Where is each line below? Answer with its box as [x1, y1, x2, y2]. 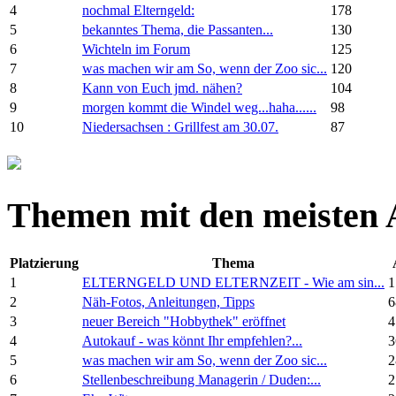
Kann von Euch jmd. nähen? [82, 80, 242, 96]
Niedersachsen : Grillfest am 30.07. [82, 119, 278, 135]
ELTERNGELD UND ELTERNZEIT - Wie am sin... [82, 274, 385, 290]
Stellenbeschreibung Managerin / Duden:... [82, 371, 321, 387]
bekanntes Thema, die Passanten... [82, 22, 273, 38]
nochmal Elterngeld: [82, 3, 194, 19]
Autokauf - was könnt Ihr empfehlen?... [82, 332, 302, 348]
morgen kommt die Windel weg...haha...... [82, 100, 316, 116]
